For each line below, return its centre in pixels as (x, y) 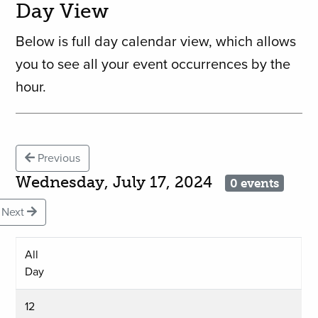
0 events (254, 183)
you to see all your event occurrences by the (153, 65)
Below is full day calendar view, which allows (156, 42)
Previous (58, 159)
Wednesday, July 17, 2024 (121, 182)
